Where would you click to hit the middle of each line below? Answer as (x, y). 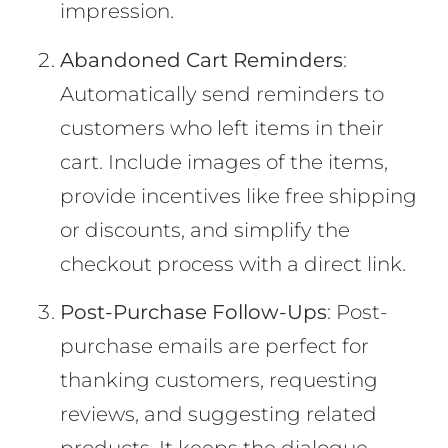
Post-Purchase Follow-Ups (193, 312)
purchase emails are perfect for (214, 346)
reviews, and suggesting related (218, 414)
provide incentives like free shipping (238, 195)
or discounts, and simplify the (205, 229)
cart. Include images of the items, (224, 161)
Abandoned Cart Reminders (201, 59)
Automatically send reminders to (222, 93)
